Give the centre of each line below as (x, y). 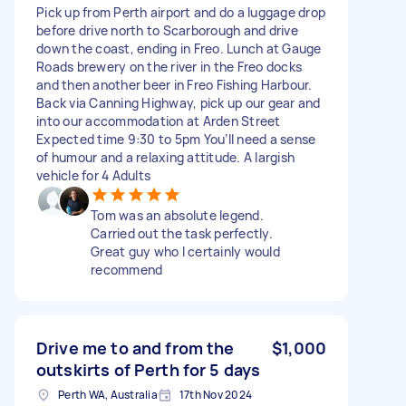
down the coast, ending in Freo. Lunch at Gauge (179, 48)
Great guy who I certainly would (185, 251)
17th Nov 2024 (215, 394)
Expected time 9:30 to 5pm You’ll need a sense (176, 139)
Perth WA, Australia (108, 394)
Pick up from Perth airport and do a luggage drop (181, 12)
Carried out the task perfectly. (182, 233)
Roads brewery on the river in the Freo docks (169, 66)
